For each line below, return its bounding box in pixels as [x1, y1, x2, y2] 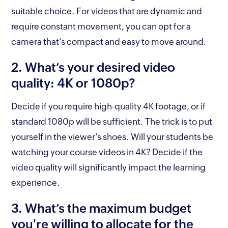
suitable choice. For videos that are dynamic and [11, 6, 203, 16]
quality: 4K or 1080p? [11, 76, 138, 90]
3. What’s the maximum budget [11, 201, 192, 215]
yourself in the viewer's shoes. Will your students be [11, 131, 214, 142]
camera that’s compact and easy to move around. [11, 36, 207, 47]
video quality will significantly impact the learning [11, 162, 206, 173]
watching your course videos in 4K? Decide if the [11, 147, 203, 157]
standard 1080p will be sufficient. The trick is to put [11, 116, 213, 127]
